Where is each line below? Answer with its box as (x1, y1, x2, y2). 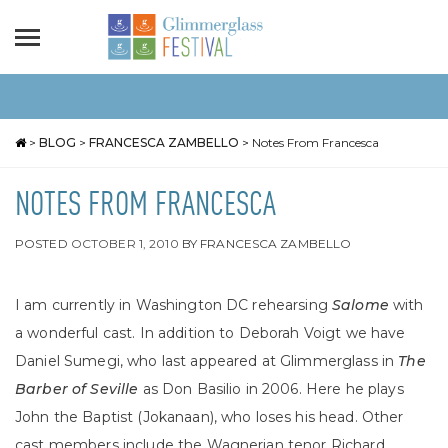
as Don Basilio (142, 380, 242, 398)
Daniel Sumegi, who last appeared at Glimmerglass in (15, 352, 399, 370)
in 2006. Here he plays (245, 380, 404, 398)
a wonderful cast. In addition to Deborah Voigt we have (15, 324, 406, 342)
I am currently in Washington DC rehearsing (15, 296, 333, 314)
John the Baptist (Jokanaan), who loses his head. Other (15, 408, 404, 426)
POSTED (15, 236, 71, 251)
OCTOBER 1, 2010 (70, 236, 179, 251)
